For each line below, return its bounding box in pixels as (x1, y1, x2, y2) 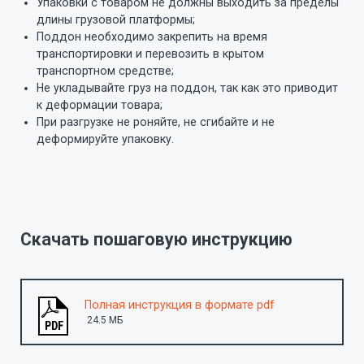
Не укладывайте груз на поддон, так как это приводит (37, 80, 338, 94)
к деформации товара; (37, 97, 162, 111)
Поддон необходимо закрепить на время (37, 29, 267, 43)
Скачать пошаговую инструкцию (20, 229, 292, 250)
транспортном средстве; (37, 63, 174, 77)
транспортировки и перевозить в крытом (37, 46, 264, 60)
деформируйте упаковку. (37, 132, 174, 145)
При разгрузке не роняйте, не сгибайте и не (37, 115, 275, 128)
